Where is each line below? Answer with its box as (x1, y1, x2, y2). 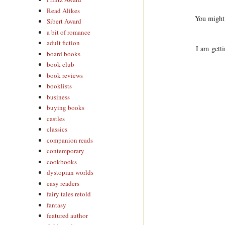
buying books (47, 103, 85, 113)
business (47, 92, 70, 101)
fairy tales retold (47, 189, 91, 199)
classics (47, 125, 68, 134)
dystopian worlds (47, 168, 94, 177)
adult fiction (47, 38, 80, 48)
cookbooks (47, 157, 77, 166)
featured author (47, 211, 88, 220)
